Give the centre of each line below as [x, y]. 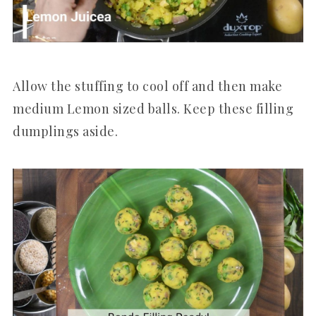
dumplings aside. [65, 132]
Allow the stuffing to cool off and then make [147, 86]
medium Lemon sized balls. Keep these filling [153, 109]
